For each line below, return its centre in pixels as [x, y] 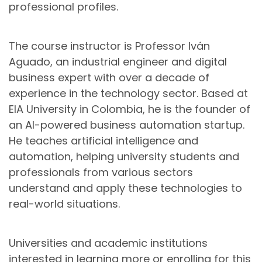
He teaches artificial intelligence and [104, 141]
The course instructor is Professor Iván [109, 46]
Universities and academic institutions [108, 243]
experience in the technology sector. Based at [128, 94]
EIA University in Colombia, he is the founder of [130, 109]
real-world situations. [64, 204]
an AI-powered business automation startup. [127, 125]
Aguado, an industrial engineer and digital [118, 62]
